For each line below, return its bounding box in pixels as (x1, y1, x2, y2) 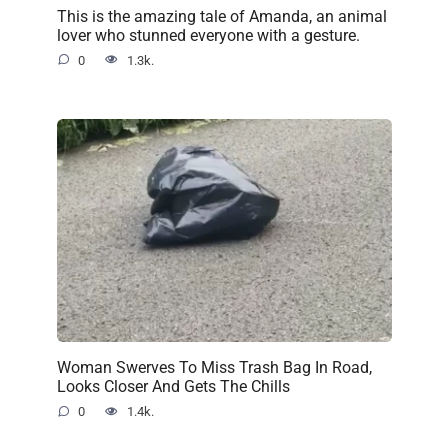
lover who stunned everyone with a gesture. (56, 25, 360, 45)
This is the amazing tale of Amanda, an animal (56, 6, 387, 26)
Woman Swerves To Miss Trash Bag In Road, (56, 357, 372, 377)
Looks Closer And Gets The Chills (56, 376, 290, 396)
